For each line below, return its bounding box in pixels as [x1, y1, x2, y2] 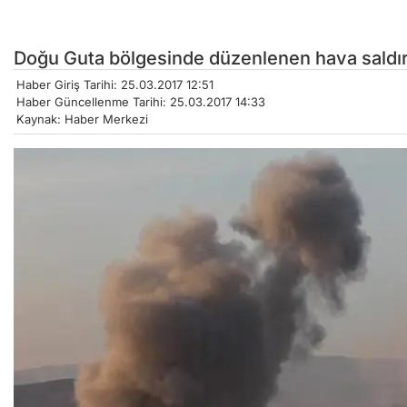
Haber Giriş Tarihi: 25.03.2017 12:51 [16, 77, 213, 93]
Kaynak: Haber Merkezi [16, 112, 148, 127]
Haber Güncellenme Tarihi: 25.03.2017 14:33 [16, 94, 265, 110]
